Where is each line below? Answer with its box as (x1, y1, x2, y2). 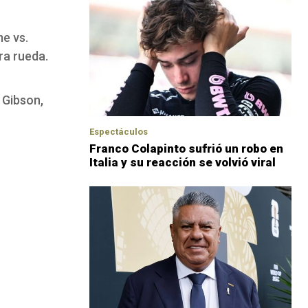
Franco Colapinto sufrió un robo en (89, 141, 283, 155)
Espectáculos (89, 126, 148, 137)
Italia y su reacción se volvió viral (89, 155, 276, 169)
